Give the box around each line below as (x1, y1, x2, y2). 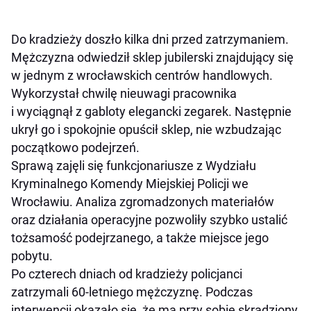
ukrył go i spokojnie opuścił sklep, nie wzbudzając (11, 122, 281, 137)
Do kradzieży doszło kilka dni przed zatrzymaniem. (11, 32, 289, 47)
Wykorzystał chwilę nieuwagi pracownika (11, 86, 237, 101)
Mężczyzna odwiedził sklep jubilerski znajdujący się (11, 50, 294, 65)
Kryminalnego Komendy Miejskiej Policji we (11, 176, 249, 192)
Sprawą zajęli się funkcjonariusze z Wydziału (11, 158, 256, 174)
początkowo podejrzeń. (11, 140, 140, 155)
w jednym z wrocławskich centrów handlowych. (11, 68, 273, 83)
